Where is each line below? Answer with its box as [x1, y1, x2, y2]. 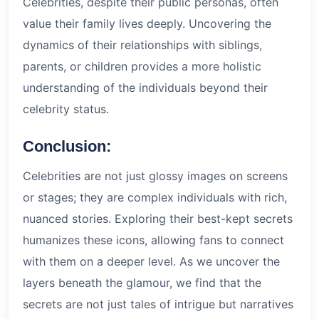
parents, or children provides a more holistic [23, 58, 261, 73]
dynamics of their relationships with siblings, [23, 37, 262, 52]
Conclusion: [23, 137, 111, 155]
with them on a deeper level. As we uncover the [23, 253, 280, 268]
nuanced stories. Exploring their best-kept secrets [23, 211, 293, 226]
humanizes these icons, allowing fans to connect [23, 232, 284, 247]
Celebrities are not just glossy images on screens [23, 168, 288, 183]
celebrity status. [23, 101, 109, 116]
